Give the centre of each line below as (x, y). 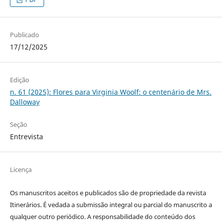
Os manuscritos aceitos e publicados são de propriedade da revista (108, 193)
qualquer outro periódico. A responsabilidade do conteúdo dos (102, 216)
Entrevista (26, 136)
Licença (21, 169)
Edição (19, 80)
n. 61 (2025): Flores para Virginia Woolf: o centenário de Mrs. (111, 92)
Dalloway (25, 102)
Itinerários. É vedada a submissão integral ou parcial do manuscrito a (111, 204)
